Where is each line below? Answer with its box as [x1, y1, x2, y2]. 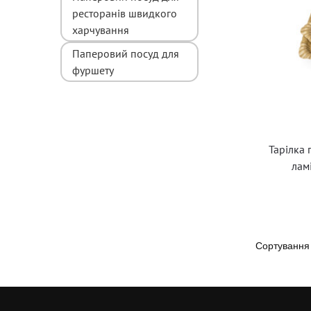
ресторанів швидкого [72, 6, 177, 20]
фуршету [72, 62, 114, 77]
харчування [72, 22, 129, 37]
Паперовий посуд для [72, 46, 179, 60]
